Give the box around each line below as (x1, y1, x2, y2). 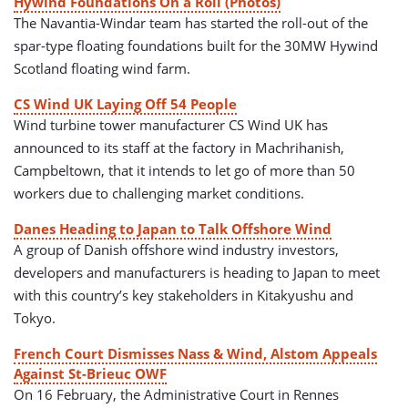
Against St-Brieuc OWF (14, 363, 167, 382)
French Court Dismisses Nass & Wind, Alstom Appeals (14, 343, 377, 362)
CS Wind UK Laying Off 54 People (14, 94, 237, 113)
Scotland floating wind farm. (14, 58, 190, 77)
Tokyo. (14, 308, 56, 327)
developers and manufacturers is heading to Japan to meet (14, 262, 380, 281)
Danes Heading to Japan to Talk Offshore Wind (14, 219, 331, 238)
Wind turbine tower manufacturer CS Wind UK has (14, 115, 328, 134)
